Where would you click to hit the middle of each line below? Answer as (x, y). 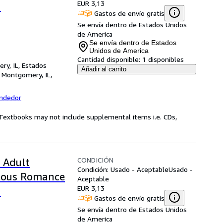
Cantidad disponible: (109, 59)
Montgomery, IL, (27, 75)
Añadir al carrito (104, 69)
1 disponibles (163, 59)
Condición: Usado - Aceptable (123, 169)
